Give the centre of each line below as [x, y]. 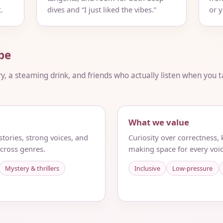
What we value [159, 122]
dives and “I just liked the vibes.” [102, 9]
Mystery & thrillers [32, 168]
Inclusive [147, 168]
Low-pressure [193, 168]
